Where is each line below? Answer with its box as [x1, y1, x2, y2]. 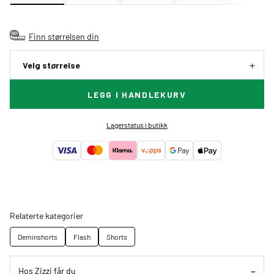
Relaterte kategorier [10, 210, 83, 221]
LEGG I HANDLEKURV [87, 89, 187, 100]
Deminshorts [18, 232, 57, 242]
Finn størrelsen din [29, 31, 99, 42]
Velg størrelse [23, 60, 80, 71]
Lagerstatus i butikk [106, 120, 168, 130]
